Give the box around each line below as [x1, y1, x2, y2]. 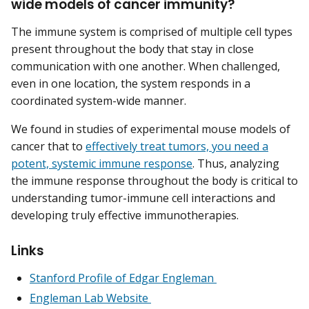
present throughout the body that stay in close [11, 41, 254, 57]
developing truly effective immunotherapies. [11, 208, 239, 223]
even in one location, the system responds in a [11, 76, 250, 92]
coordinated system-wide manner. [11, 93, 189, 109]
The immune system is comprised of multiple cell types [11, 24, 292, 40]
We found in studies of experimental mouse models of [11, 121, 290, 137]
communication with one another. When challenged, [11, 59, 280, 74]
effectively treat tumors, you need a [86, 139, 268, 154]
